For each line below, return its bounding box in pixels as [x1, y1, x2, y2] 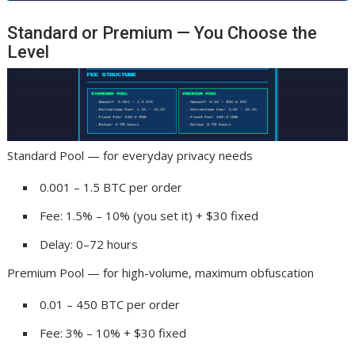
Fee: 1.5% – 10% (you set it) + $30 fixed [40, 207, 259, 223]
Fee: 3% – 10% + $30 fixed [40, 324, 187, 341]
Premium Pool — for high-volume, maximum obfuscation [7, 264, 315, 281]
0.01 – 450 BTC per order [40, 296, 181, 312]
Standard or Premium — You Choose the [7, 22, 318, 43]
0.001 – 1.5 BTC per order [40, 178, 183, 195]
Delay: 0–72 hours [40, 235, 139, 252]
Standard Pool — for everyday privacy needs [7, 147, 254, 163]
